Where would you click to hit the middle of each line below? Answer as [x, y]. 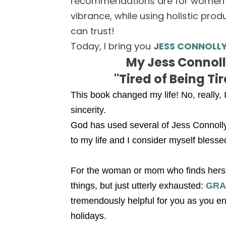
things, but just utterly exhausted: [138, 186]
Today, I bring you [112, 46]
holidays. [89, 216]
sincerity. [88, 110]
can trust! [93, 31]
